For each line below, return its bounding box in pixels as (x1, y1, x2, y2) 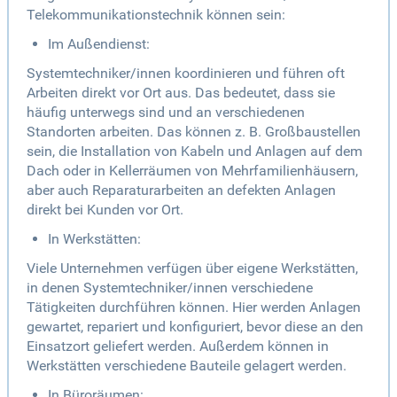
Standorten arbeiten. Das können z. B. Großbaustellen (27, 123, 361, 141)
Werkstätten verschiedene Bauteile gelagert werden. (27, 357, 346, 375)
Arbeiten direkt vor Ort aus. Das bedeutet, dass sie (27, 84, 335, 102)
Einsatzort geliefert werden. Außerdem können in (27, 338, 329, 355)
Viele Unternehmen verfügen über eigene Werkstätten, (27, 260, 358, 277)
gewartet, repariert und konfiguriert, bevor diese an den (27, 318, 363, 336)
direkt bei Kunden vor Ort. (27, 201, 183, 219)
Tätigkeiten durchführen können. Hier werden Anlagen (27, 299, 361, 316)
